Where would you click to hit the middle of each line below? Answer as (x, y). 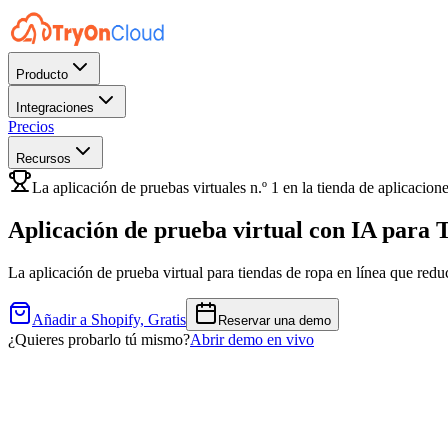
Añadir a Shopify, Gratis (109, 319)
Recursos (43, 158)
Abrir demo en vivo (252, 339)
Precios (31, 126)
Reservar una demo (274, 320)
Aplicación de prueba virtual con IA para (219, 229)
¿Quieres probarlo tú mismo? (99, 339)
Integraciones (55, 107)
